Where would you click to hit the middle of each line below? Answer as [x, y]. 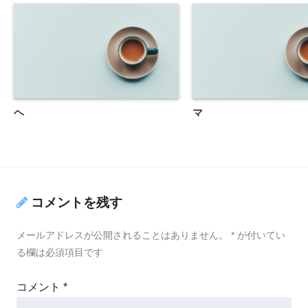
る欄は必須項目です [60, 252]
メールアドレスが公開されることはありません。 [122, 235]
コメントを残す [77, 202]
